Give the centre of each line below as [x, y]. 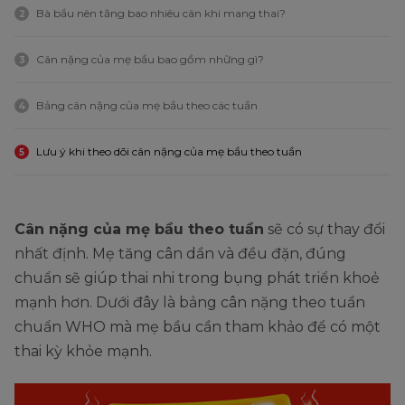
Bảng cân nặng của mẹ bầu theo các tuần [147, 105]
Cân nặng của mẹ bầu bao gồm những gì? [150, 59]
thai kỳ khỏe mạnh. [83, 351]
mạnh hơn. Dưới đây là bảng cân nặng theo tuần [190, 302]
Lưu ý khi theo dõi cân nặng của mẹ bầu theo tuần [169, 151]
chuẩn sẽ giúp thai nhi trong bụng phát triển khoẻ [197, 278]
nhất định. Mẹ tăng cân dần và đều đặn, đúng [180, 253]
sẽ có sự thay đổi [325, 229]
